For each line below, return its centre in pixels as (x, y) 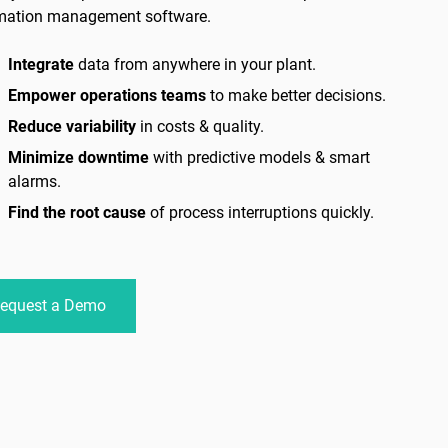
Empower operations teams (107, 95)
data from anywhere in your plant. (197, 64)
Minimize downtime (79, 157)
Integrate (43, 64)
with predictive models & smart (260, 157)
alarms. (35, 181)
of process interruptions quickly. (262, 212)
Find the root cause (79, 212)
